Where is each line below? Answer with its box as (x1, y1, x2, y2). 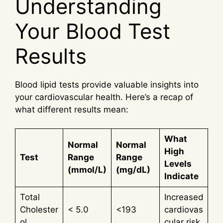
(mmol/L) (67, 165, 107, 175)
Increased (164, 192, 204, 203)
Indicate (164, 171, 199, 182)
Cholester (19, 205, 58, 215)
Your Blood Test (15, 18, 170, 44)
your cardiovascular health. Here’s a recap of (15, 92, 193, 102)
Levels (164, 159, 192, 169)
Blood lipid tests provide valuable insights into (15, 79, 199, 90)
